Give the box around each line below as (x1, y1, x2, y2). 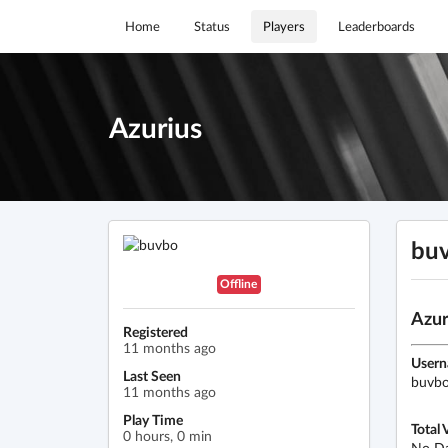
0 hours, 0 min (122, 427, 212, 444)
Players (263, 18, 306, 35)
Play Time (122, 411, 183, 428)
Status (193, 18, 230, 35)
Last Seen (122, 367, 181, 384)
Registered (122, 323, 188, 340)
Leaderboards (338, 18, 416, 35)
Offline (220, 276, 258, 292)
